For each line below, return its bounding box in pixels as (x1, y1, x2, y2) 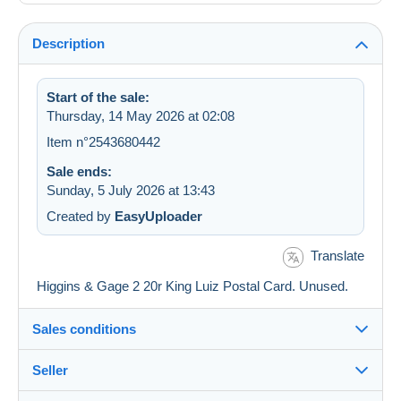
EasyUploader (115, 209, 202, 225)
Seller (32, 362, 68, 378)
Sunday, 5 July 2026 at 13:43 (47, 183, 215, 199)
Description (32, 36, 105, 52)
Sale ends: (47, 164, 112, 180)
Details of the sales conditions (50, 373, 238, 389)
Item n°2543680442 (47, 134, 160, 150)
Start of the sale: (47, 90, 149, 106)
